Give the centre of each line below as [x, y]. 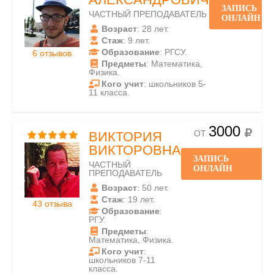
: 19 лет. [139, 199]
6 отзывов [52, 53]
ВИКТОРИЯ [125, 137]
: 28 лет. [153, 29]
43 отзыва [52, 204]
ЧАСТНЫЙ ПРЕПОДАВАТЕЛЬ [148, 14]
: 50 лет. [153, 188]
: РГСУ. [173, 52]
